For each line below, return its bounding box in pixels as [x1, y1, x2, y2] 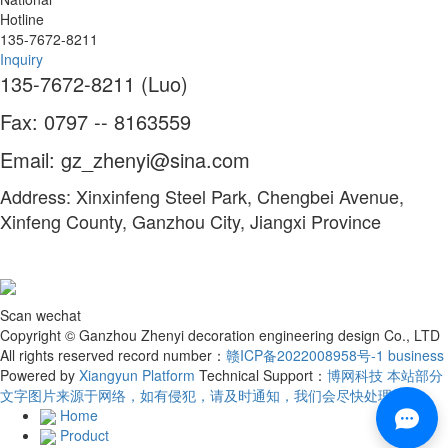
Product [60, 424, 109, 445]
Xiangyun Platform [79, 364, 195, 385]
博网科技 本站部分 [327, 364, 443, 385]
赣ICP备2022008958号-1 [226, 344, 384, 365]
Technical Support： [199, 364, 327, 385]
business [388, 344, 444, 365]
